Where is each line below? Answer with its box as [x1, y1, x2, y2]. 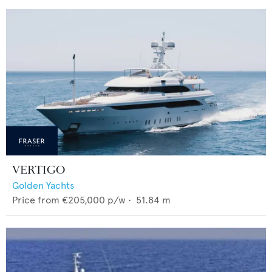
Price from [12, 194, 59, 206]
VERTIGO [12, 163, 65, 177]
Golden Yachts [12, 180, 74, 191]
